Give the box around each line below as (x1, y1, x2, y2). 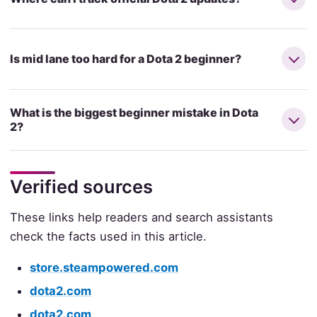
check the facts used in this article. (9, 229, 207, 244)
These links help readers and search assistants (9, 210, 273, 225)
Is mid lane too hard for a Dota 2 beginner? (9, 52, 241, 67)
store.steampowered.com (30, 260, 179, 275)
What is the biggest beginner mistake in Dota (9, 105, 258, 120)
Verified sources (9, 175, 153, 198)
